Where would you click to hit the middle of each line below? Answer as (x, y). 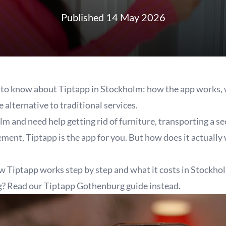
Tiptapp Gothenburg (85, 186)
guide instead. (153, 186)
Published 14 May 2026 (113, 17)
